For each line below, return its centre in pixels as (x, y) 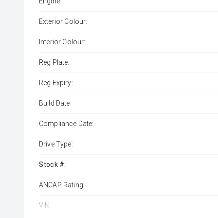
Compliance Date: (66, 124)
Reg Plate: (54, 62)
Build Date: (55, 103)
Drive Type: (56, 144)
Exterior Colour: (63, 21)
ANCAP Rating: (62, 185)
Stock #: (53, 164)
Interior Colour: (62, 42)
